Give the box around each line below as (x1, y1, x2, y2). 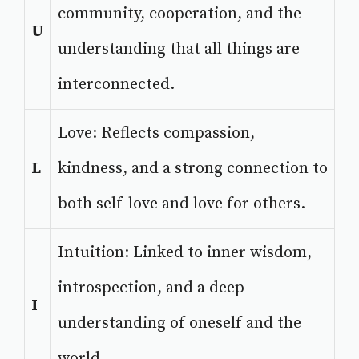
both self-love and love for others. (58, 194, 305, 215)
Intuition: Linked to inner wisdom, (58, 243, 312, 264)
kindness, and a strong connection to (58, 159, 328, 179)
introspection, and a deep (58, 278, 244, 299)
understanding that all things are (58, 39, 300, 60)
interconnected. (58, 75, 175, 95)
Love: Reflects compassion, (58, 123, 255, 144)
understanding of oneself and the (58, 313, 301, 334)
